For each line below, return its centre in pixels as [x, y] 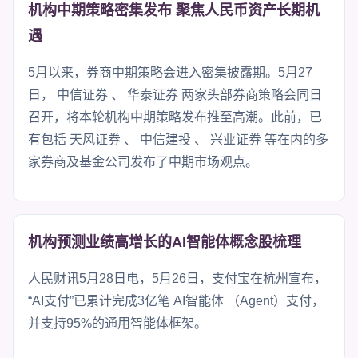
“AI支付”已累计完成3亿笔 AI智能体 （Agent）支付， [176, 300]
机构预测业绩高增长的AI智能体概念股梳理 [165, 242]
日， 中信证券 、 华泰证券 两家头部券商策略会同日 [175, 94]
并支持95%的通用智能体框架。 [117, 323]
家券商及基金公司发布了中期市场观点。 [143, 161]
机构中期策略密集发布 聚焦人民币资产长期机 [174, 10]
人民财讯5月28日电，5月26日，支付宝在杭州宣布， [177, 278]
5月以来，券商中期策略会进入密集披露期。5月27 [170, 72]
